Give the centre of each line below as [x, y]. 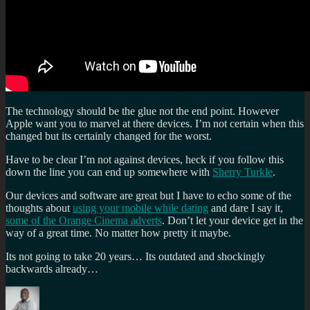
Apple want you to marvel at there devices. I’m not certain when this [155, 124]
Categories [171, 292]
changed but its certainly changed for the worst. [109, 136]
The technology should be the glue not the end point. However [142, 111]
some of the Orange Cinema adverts [84, 221]
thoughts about [39, 208]
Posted [103, 292]
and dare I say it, [246, 208]
